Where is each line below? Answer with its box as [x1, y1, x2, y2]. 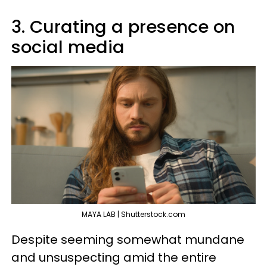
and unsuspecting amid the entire [11, 249, 216, 266]
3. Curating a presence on [11, 15, 235, 39]
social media [11, 35, 125, 60]
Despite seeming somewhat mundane [11, 231, 244, 248]
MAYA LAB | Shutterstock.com [82, 209, 185, 219]
